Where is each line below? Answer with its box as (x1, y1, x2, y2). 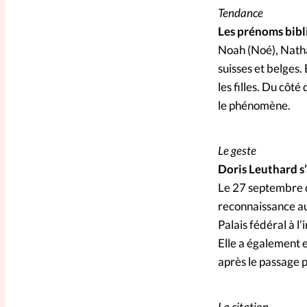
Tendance (217, 5, 263, 21)
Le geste (217, 143, 256, 158)
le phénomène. (217, 98, 291, 113)
